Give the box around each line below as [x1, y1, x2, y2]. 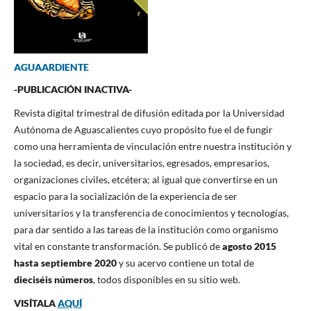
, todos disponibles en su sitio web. [92, 273, 240, 285]
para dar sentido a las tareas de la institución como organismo [13, 223, 278, 235]
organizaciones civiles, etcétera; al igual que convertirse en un [13, 173, 278, 185]
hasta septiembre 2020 [13, 256, 117, 269]
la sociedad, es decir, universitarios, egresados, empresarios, [13, 156, 269, 169]
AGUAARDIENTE [13, 60, 89, 73]
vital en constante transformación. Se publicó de [13, 239, 222, 252]
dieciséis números [13, 273, 93, 285]
